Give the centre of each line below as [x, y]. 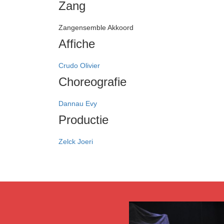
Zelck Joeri [76, 141]
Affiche [77, 43]
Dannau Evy [78, 103]
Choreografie [92, 81]
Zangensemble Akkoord [96, 27]
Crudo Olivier [79, 65]
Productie [83, 119]
